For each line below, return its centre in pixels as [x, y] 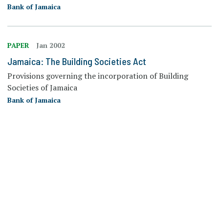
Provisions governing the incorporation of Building [98, 76]
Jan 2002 [51, 45]
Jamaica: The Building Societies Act [77, 61]
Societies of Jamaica [42, 87]
